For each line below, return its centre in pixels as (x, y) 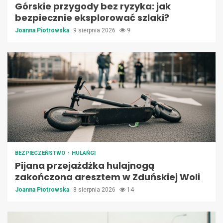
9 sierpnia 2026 (95, 31)
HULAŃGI (84, 153)
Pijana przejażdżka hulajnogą (85, 166)
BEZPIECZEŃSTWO (41, 153)
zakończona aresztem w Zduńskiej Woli (108, 177)
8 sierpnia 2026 (95, 190)
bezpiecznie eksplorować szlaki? (92, 18)
